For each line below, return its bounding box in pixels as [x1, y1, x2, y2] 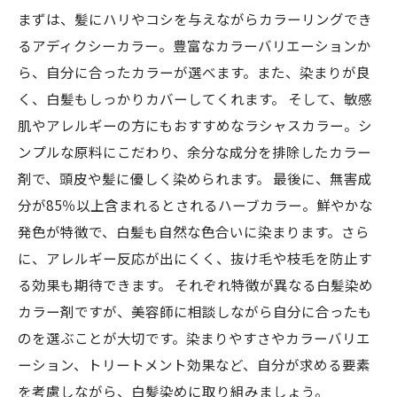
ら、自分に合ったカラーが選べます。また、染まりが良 [18, 62, 370, 82]
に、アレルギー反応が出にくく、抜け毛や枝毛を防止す [18, 248, 372, 268]
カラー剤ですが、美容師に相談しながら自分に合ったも [18, 301, 372, 321]
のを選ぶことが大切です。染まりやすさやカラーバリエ [18, 328, 370, 347]
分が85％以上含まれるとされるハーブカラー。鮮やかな [18, 195, 373, 214]
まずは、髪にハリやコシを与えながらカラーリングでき [18, 9, 372, 28]
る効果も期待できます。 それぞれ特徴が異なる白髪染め [18, 275, 373, 294]
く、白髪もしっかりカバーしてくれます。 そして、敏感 [18, 89, 372, 108]
